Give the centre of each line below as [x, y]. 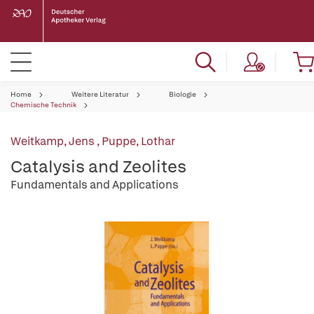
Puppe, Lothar [138, 141]
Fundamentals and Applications [95, 185]
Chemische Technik [43, 105]
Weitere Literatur [100, 94]
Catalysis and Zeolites [98, 166]
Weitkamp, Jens [54, 141]
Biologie [183, 94]
